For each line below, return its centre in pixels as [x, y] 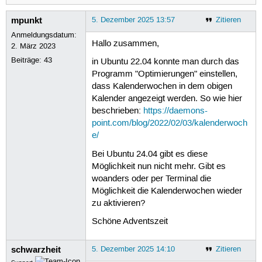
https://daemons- [175, 111]
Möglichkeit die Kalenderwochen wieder [167, 191]
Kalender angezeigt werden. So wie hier [167, 99]
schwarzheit [36, 249]
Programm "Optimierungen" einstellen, [164, 75]
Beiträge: [28, 60]
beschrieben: [117, 111]
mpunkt [27, 20]
